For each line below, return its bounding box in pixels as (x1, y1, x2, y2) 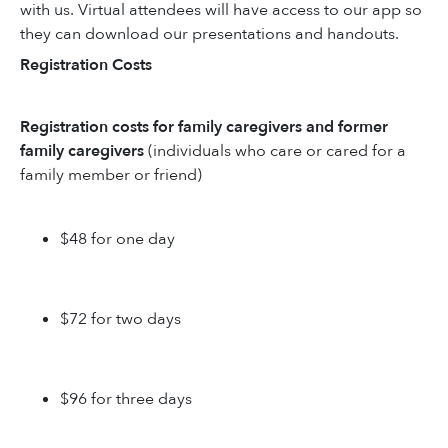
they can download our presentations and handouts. (20, 23, 399, 46)
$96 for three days (60, 387, 192, 410)
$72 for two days (60, 307, 181, 330)
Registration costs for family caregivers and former (20, 115, 388, 138)
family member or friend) (20, 163, 202, 186)
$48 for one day (60, 227, 175, 250)
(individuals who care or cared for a (144, 139, 406, 162)
